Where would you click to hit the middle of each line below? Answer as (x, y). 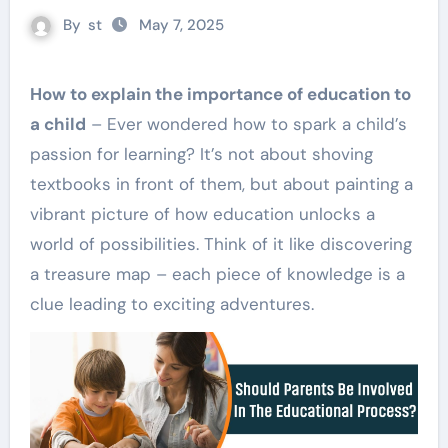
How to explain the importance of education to (35, 94)
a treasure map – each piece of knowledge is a (217, 274)
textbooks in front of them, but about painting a (221, 184)
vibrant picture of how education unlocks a (202, 214)
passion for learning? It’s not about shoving (201, 154)
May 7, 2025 (181, 25)
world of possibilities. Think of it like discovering (220, 244)
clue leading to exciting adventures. (171, 304)
